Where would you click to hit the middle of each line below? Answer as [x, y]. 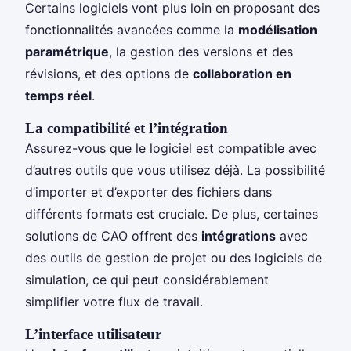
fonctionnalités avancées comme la [132, 29]
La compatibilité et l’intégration [127, 128]
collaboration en [242, 73]
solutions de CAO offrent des [113, 235]
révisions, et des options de [109, 73]
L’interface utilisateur [93, 334]
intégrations [239, 235]
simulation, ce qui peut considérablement [147, 279]
